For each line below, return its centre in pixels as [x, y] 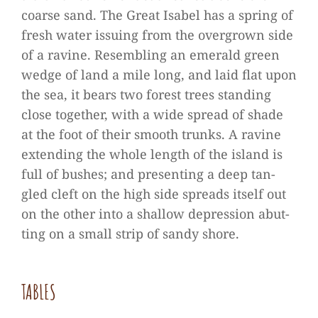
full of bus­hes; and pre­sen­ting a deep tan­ [148, 174]
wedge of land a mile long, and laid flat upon [159, 75]
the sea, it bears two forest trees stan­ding [146, 94]
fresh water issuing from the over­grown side [157, 35]
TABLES [39, 292]
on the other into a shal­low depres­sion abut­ [155, 214]
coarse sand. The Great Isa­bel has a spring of [157, 15]
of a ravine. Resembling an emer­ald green [150, 55]
